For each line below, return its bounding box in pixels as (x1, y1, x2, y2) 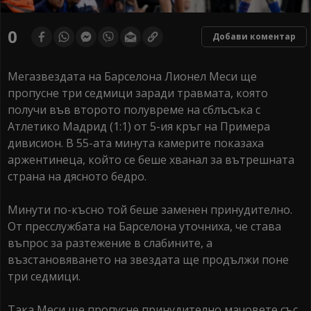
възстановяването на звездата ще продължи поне (8, 252, 289, 268)
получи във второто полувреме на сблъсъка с (8, 102, 260, 118)
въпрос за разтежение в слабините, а (8, 235, 212, 251)
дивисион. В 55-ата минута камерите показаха (8, 135, 264, 151)
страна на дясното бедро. (8, 169, 146, 185)
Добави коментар (212, 31, 296, 43)
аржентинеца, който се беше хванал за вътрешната (8, 152, 294, 168)
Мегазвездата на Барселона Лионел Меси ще (8, 69, 257, 85)
